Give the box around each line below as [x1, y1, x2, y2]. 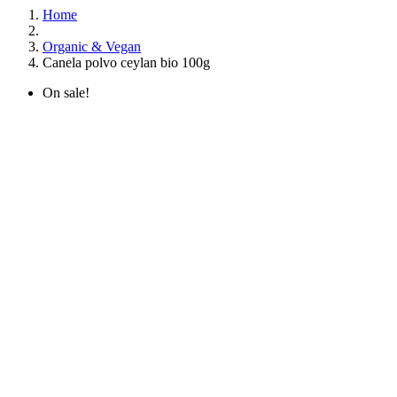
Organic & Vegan [43, 39, 141, 54]
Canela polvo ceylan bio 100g [43, 55, 210, 70]
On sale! [43, 85, 90, 100]
